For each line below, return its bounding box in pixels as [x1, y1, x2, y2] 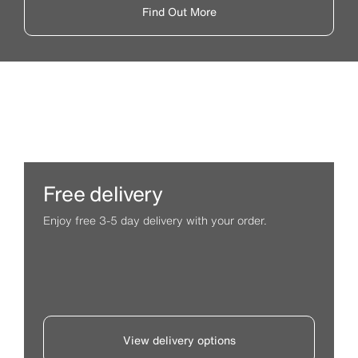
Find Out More [141, 3, 217, 20]
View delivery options [122, 332, 236, 348]
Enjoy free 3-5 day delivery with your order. [43, 212, 267, 229]
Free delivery [43, 178, 162, 209]
